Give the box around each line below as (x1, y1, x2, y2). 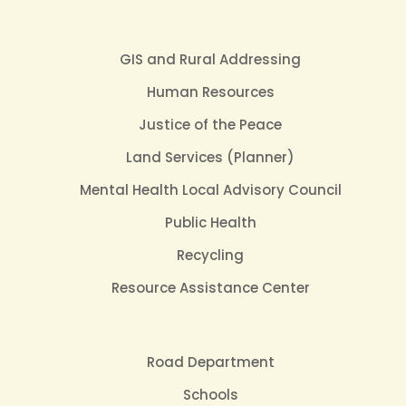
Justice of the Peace (139, 115, 282, 134)
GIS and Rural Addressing (120, 50, 301, 69)
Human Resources (146, 82, 275, 101)
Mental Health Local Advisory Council (79, 180, 342, 199)
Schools (182, 385, 238, 404)
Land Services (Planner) (126, 148, 295, 167)
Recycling (177, 246, 244, 265)
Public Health (164, 213, 256, 232)
